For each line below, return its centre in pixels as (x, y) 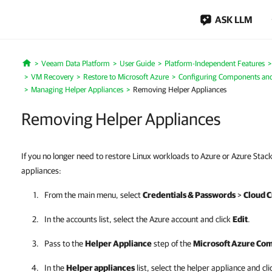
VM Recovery (52, 77)
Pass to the (65, 243)
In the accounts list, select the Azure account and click (138, 219)
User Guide (137, 63)
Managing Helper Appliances (77, 90)
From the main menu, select (93, 195)
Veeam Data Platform (75, 63)
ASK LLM (234, 19)
